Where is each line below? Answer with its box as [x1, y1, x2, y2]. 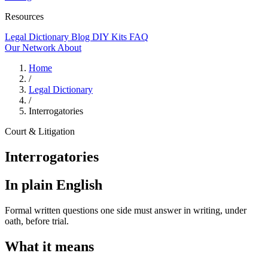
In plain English [5, 176, 102, 193]
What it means [5, 238, 94, 254]
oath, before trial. [5, 215, 69, 226]
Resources [5, 11, 44, 22]
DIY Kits [92, 32, 129, 42]
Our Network [5, 42, 57, 53]
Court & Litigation [5, 126, 75, 136]
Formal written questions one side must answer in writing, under [5, 205, 246, 215]
